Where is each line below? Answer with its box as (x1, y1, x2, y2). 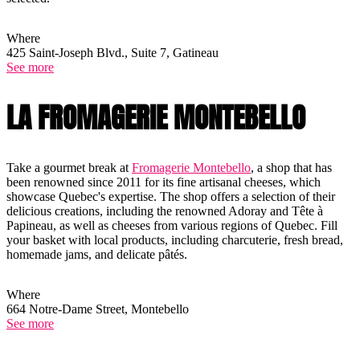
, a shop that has (251, 160, 332, 174)
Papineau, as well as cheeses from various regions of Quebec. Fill (6, 218, 337, 232)
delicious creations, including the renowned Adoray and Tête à (6, 203, 323, 218)
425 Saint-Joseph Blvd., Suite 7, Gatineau (6, 45, 219, 59)
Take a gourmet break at (6, 160, 132, 174)
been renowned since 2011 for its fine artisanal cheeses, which (6, 174, 321, 189)
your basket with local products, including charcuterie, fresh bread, (6, 232, 343, 247)
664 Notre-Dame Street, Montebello (6, 301, 189, 316)
